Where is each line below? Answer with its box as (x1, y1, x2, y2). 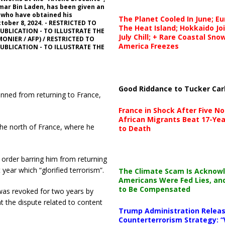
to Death (118, 123, 151, 133)
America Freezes (118, 41, 179, 51)
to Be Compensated (118, 184, 190, 194)
